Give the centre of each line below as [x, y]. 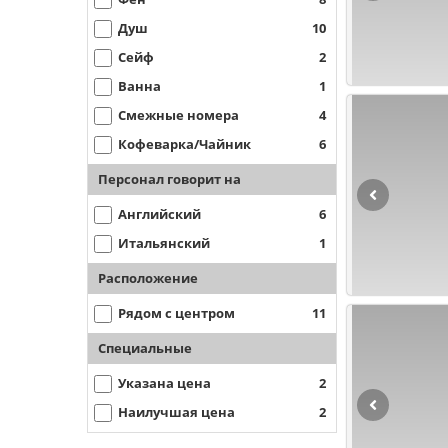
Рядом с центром [176, 313]
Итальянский [164, 243]
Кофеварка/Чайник [184, 144]
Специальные [145, 348]
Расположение [148, 278]
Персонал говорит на [169, 179]
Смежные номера [178, 115]
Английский [159, 214]
